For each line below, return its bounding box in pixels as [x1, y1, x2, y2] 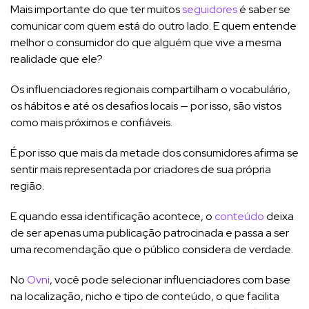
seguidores [182, 1, 237, 17]
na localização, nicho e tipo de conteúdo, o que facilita [10, 288, 279, 303]
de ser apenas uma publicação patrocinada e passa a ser [10, 225, 289, 240]
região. [10, 178, 46, 193]
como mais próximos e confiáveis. [10, 114, 172, 130]
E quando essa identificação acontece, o [10, 208, 215, 223]
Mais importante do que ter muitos [10, 1, 182, 17]
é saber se [237, 1, 290, 17]
